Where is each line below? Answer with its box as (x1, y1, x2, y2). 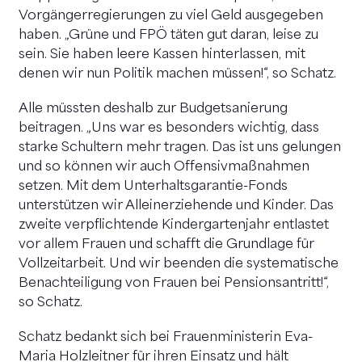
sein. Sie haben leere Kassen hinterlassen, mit (19, 48, 305, 61)
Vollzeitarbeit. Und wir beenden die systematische (19, 257, 339, 271)
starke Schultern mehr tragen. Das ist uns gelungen (19, 141, 341, 154)
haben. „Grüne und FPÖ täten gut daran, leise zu (19, 28, 318, 42)
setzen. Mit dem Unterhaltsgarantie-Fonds (19, 179, 288, 193)
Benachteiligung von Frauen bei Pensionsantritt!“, (19, 276, 329, 290)
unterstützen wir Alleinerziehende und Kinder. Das (19, 199, 334, 213)
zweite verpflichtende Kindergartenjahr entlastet (19, 218, 329, 232)
